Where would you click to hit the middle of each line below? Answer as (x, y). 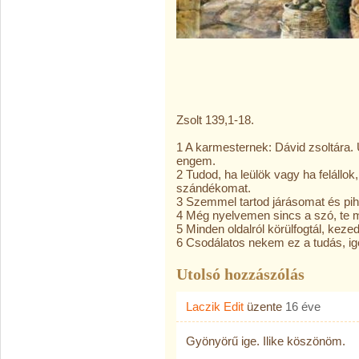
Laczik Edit (215, 307)
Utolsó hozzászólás (240, 274)
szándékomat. (214, 188)
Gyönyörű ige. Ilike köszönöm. (266, 341)
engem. (196, 161)
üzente (264, 307)
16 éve (303, 307)
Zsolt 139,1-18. (215, 120)
